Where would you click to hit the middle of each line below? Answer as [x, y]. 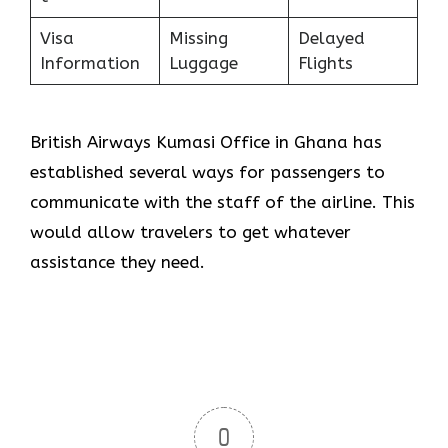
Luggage [203, 62]
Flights [325, 62]
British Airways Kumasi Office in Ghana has [206, 142]
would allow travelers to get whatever [190, 232]
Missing [198, 37]
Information [89, 62]
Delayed [331, 37]
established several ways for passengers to [207, 172]
